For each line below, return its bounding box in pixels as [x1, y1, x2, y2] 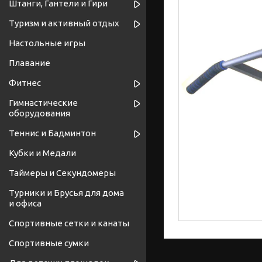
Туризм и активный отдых [9, 18, 119, 29]
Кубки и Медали [9, 148, 76, 158]
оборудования [9, 108, 70, 119]
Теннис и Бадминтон [9, 128, 96, 139]
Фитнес [9, 78, 41, 88]
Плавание [9, 58, 50, 68]
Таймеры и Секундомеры [9, 168, 116, 178]
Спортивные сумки [9, 238, 89, 249]
